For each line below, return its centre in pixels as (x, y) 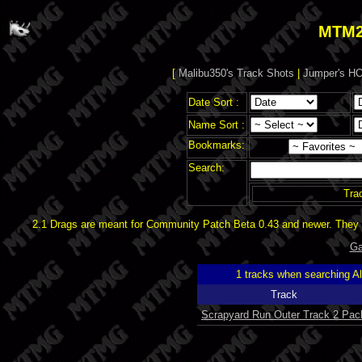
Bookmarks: (216, 145)
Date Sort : (213, 102)
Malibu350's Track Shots (236, 74)
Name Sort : (216, 124)
